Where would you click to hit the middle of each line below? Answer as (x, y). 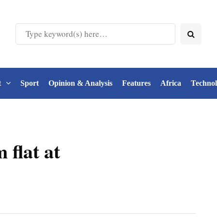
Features (136, 83)
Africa (171, 83)
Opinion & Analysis (80, 83)
